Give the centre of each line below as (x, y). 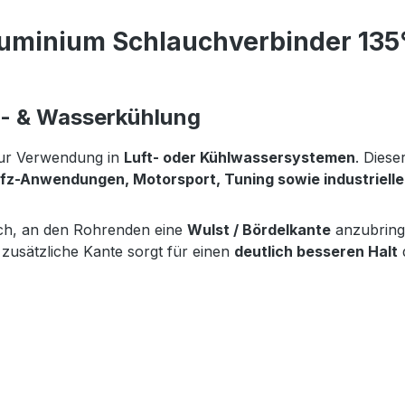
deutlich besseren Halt (316, 251)
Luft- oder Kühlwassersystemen (240, 157)
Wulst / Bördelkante (259, 229)
